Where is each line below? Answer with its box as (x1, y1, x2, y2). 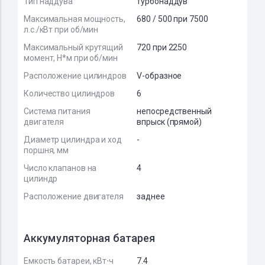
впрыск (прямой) (137, 117, 202, 127)
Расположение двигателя (24, 192, 124, 201)
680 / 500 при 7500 (137, 14, 208, 24)
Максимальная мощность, (24, 14, 125, 24)
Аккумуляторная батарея (24, 232, 156, 244)
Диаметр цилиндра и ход (24, 135, 122, 144)
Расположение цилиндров (24, 71, 127, 80)
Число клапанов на (24, 163, 97, 173)
